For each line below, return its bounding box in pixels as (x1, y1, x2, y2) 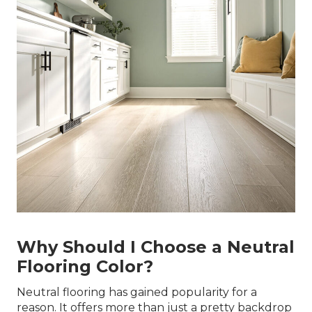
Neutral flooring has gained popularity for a (17, 286, 257, 299)
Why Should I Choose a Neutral (17, 237, 295, 257)
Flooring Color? (17, 256, 153, 276)
